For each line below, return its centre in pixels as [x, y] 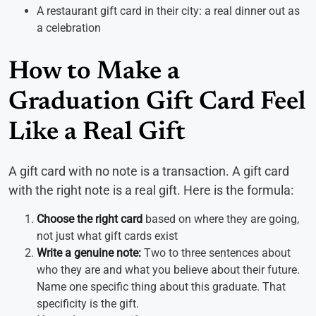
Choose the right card [90, 219]
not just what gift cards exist [107, 236]
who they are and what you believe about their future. [168, 270]
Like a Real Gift [97, 134]
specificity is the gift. [88, 304]
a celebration [69, 28]
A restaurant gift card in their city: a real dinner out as [168, 11]
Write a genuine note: [89, 253]
